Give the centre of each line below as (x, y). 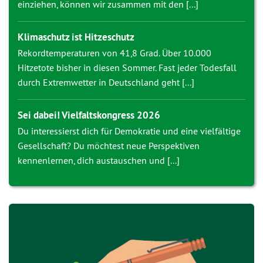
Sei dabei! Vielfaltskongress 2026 (89, 115)
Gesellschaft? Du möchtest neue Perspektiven (109, 146)
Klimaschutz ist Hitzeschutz (76, 37)
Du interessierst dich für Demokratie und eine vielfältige (129, 131)
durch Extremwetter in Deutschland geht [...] (106, 82)
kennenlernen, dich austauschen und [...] (99, 160)
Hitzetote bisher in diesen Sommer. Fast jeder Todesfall (127, 68)
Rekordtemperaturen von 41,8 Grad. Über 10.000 (114, 53)
